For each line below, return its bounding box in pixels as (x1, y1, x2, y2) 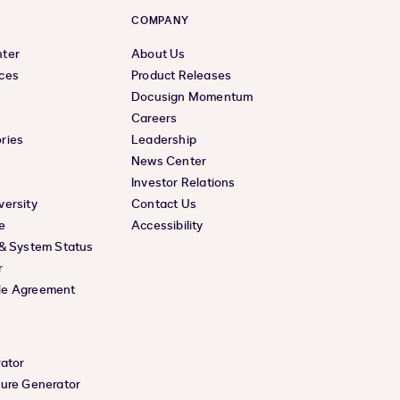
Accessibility (131, 217, 204, 234)
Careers (131, 110, 178, 127)
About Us (131, 46, 186, 62)
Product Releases (131, 67, 232, 84)
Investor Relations (131, 174, 236, 191)
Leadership (131, 131, 196, 148)
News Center (131, 153, 207, 170)
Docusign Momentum (131, 88, 254, 105)
